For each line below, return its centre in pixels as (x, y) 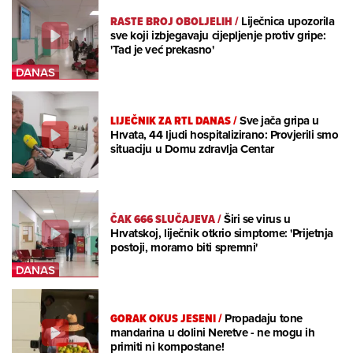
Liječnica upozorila (288, 22)
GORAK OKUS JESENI (163, 318)
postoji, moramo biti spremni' (184, 248)
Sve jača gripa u (279, 120)
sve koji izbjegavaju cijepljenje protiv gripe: (218, 36)
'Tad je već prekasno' (162, 50)
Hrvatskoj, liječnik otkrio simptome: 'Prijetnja (222, 234)
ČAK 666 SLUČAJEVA (163, 219)
